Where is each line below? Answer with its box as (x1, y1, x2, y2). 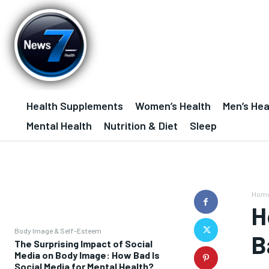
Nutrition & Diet (104, 119, 178, 132)
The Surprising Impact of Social (14, 238, 153, 249)
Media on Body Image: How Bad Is (14, 249, 160, 261)
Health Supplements (26, 99, 123, 112)
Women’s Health (135, 99, 211, 112)
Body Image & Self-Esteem (14, 226, 101, 235)
